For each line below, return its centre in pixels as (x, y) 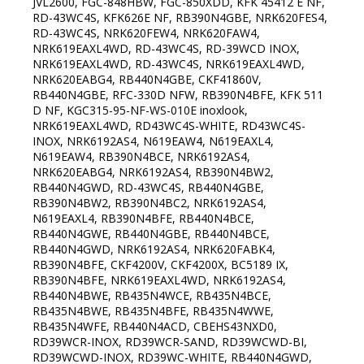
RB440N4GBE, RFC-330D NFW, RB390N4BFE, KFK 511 (178, 95)
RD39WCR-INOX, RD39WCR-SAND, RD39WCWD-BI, (170, 342)
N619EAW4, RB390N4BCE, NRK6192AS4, (141, 157)
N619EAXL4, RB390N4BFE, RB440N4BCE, (143, 219)
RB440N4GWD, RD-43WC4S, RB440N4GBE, (148, 188)
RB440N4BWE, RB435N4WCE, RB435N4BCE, (152, 296)
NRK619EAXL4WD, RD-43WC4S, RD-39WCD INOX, (166, 49)
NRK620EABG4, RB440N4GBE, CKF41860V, (147, 80)
